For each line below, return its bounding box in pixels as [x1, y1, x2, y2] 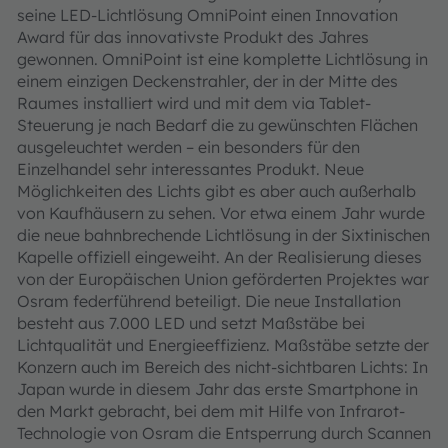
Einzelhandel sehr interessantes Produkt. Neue [17, 159, 364, 179]
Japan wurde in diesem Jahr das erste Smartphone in [17, 379, 418, 399]
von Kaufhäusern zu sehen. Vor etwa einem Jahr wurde [17, 203, 425, 223]
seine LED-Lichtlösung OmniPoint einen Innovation [17, 5, 398, 25]
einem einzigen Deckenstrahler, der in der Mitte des [17, 71, 398, 91]
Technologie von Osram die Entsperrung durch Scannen [17, 423, 431, 443]
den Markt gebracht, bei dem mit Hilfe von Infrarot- [17, 401, 405, 421]
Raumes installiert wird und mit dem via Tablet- [17, 93, 371, 113]
